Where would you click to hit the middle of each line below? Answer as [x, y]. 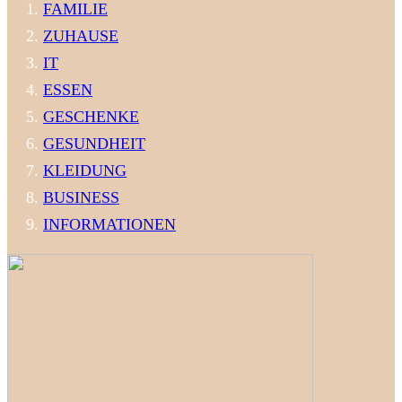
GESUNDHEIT [94, 143]
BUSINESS [81, 197]
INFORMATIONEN [109, 224]
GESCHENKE [91, 116]
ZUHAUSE [81, 35]
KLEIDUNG [85, 170]
